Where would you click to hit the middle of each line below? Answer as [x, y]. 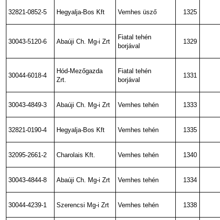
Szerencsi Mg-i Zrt [83, 205]
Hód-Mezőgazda [80, 71]
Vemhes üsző [137, 12]
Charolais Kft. [76, 155]
